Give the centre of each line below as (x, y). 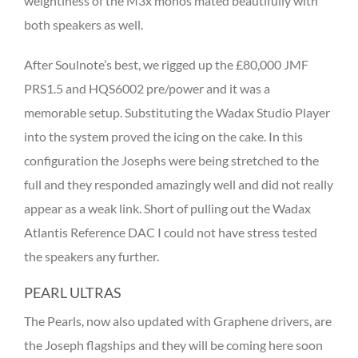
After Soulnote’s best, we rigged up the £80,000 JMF (166, 64)
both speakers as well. (84, 24)
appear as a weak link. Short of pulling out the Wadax (167, 208)
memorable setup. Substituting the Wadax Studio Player (177, 112)
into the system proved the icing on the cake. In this (163, 136)
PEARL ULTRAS (73, 292)
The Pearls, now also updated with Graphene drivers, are (178, 320)
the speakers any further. (91, 256)
